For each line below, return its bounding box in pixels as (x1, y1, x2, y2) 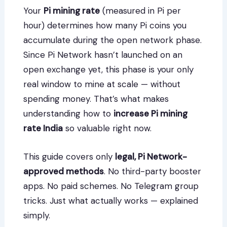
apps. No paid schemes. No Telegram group (23, 180, 199, 192)
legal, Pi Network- (115, 150, 187, 162)
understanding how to (23, 107, 114, 119)
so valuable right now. (63, 122, 152, 134)
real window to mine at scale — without (23, 78, 181, 90)
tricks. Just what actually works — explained (23, 195, 199, 206)
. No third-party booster (104, 165, 202, 177)
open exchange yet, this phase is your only (23, 63, 194, 75)
